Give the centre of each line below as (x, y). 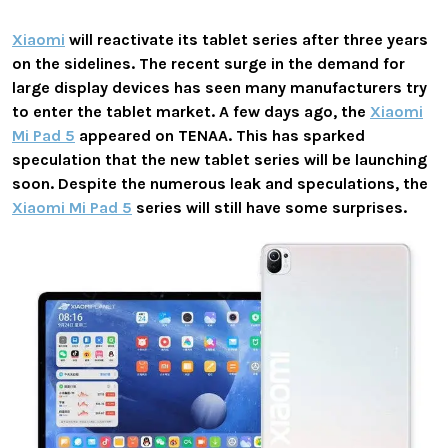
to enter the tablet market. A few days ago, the (191, 112)
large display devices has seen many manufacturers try (219, 88)
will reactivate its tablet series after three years (246, 40)
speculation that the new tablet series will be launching (219, 160)
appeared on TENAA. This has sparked (220, 136)
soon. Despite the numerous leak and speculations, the (220, 184)
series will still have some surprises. (269, 208)
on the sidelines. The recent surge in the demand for (208, 64)
